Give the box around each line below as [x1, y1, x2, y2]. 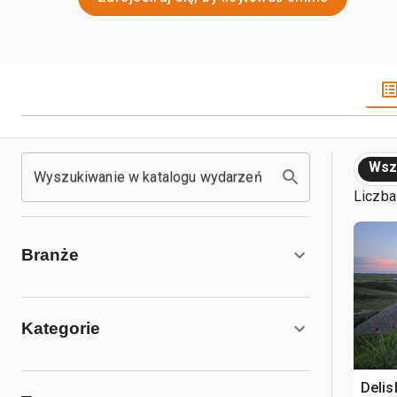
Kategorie [21, 319, 100, 338]
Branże [21, 245, 79, 264]
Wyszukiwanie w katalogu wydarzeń [34, 168, 262, 185]
